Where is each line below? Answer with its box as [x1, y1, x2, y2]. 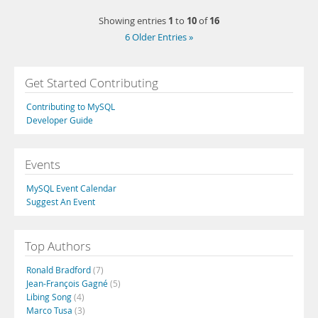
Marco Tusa [26, 305, 75, 316]
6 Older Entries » [125, 31, 193, 43]
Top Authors [25, 238, 91, 254]
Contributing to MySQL [26, 101, 115, 112]
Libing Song [26, 291, 74, 302]
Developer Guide [26, 114, 93, 126]
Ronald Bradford [26, 264, 93, 275]
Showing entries [99, 15, 168, 27]
